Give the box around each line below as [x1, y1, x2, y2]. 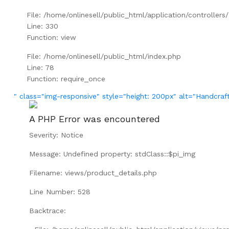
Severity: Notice [29, 130, 83, 139]
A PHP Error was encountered [29, 113, 160, 124]
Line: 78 [26, 63, 54, 72]
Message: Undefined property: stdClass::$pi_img [29, 149, 195, 158]
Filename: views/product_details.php [29, 168, 157, 177]
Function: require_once [26, 74, 105, 83]
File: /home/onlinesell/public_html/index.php [26, 52, 181, 60]
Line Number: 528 [29, 187, 90, 196]
